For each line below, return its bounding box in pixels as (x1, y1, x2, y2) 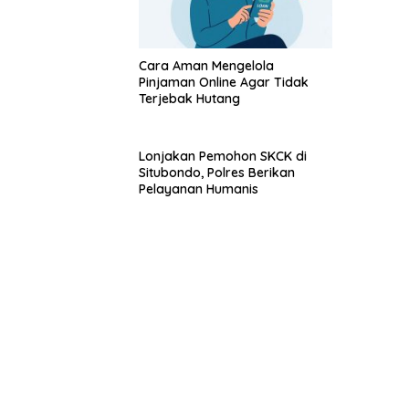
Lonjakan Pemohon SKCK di (139, 148, 307, 165)
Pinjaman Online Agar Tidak (139, 74, 309, 91)
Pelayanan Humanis (139, 181, 258, 198)
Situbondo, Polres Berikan (139, 164, 295, 182)
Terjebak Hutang (139, 90, 240, 108)
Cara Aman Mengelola (139, 58, 274, 75)
